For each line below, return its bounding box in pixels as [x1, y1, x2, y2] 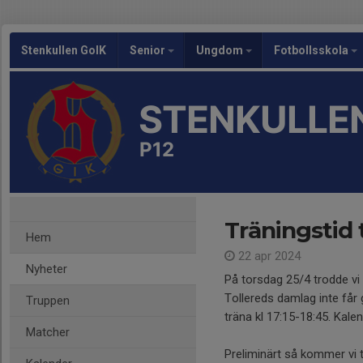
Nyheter [26, 262, 67, 276]
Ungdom [196, 44, 246, 57]
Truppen [26, 293, 70, 308]
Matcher [26, 325, 70, 340]
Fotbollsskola [274, 44, 351, 57]
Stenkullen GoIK [21, 44, 106, 57]
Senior [130, 44, 168, 57]
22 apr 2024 [235, 249, 301, 263]
